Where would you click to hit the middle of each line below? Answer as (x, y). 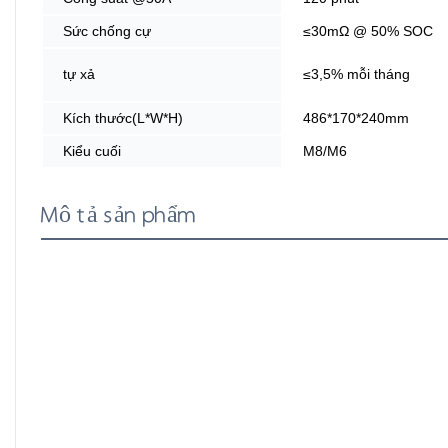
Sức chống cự (107, 30)
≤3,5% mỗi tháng (356, 73)
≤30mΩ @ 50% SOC (368, 30)
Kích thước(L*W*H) (123, 117)
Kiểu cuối (92, 150)
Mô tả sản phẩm (119, 215)
